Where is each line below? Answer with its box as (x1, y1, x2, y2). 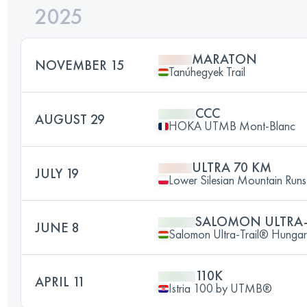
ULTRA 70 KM (192, 158, 271, 176)
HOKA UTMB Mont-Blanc (169, 118, 295, 134)
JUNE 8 (35, 219, 79, 236)
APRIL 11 (35, 273, 85, 291)
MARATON (192, 50, 257, 68)
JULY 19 (35, 164, 79, 182)
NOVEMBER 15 (35, 56, 124, 74)
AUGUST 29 (35, 110, 105, 128)
